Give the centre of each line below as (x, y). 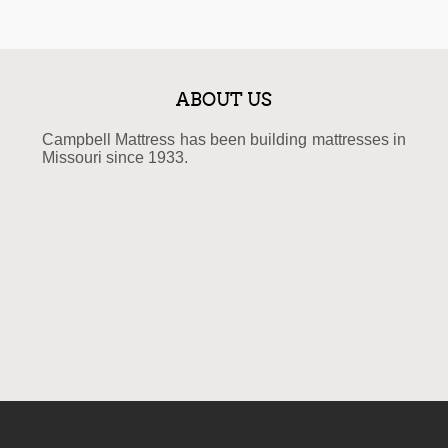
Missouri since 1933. (114, 157)
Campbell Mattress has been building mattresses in (223, 139)
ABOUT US (223, 100)
